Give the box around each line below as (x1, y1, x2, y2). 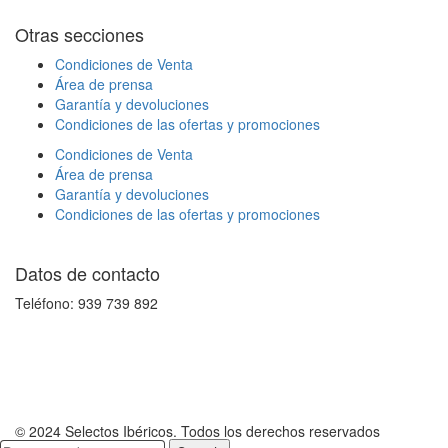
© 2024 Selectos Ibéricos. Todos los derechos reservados (15, 421, 380, 441)
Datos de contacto (15, 260, 160, 286)
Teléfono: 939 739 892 (15, 293, 158, 313)
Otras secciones (15, 21, 144, 47)
